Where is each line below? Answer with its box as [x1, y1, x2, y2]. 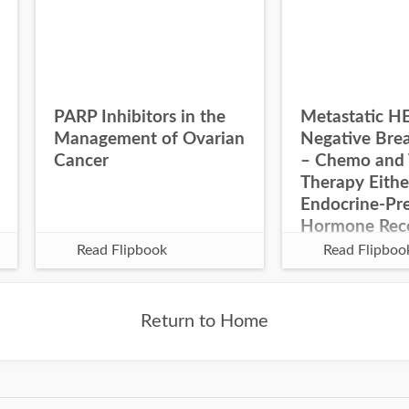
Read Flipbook [77, 243, 167, 257]
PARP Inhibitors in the [54, 108, 225, 126]
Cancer [54, 152, 109, 170]
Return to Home [141, 312, 268, 330]
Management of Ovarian [54, 130, 245, 148]
